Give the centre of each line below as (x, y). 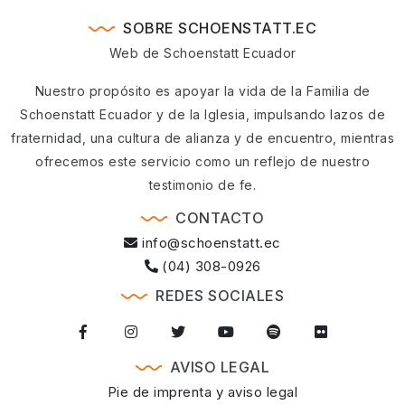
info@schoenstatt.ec (209, 243)
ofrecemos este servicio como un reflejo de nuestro (202, 162)
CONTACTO (220, 218)
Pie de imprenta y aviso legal (202, 392)
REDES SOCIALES (220, 296)
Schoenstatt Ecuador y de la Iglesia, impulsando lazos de (202, 115)
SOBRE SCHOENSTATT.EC (220, 28)
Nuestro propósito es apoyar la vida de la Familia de (202, 91)
